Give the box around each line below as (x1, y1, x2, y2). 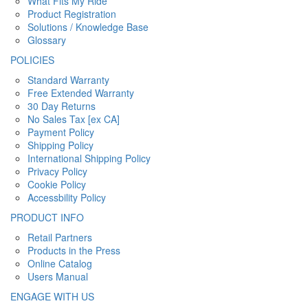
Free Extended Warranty (27, 86, 134, 100)
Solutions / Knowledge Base (27, 20, 148, 34)
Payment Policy (27, 125, 94, 140)
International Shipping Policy (27, 151, 151, 166)
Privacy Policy (27, 164, 87, 179)
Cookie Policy (27, 177, 86, 192)
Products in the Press (27, 243, 120, 258)
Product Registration (27, 7, 116, 21)
